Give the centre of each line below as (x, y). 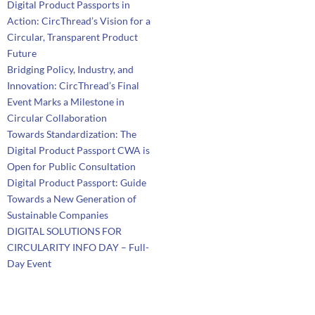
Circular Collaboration (57, 118)
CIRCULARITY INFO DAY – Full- (78, 247)
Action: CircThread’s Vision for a (79, 21)
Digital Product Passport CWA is (79, 150)
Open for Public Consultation (72, 166)
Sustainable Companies (58, 215)
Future (22, 53)
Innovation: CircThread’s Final (73, 85)
